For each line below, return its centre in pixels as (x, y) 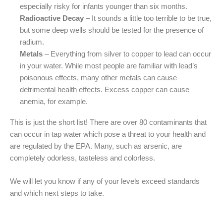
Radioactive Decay (52, 18)
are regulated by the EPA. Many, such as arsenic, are (96, 146)
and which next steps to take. (57, 194)
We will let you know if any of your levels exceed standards (105, 182)
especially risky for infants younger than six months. (104, 6)
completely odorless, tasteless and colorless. (83, 158)
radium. (32, 42)
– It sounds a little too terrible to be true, (148, 18)
